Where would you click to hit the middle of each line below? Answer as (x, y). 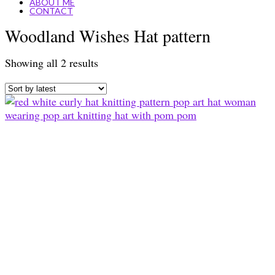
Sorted (112, 62)
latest (109, 89)
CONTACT (51, 11)
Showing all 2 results (52, 62)
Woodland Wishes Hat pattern (108, 35)
